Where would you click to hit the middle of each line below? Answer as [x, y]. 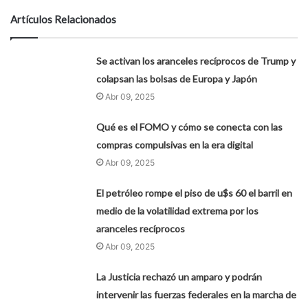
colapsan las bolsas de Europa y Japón [177, 79]
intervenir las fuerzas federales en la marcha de [197, 295]
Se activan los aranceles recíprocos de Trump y [196, 61]
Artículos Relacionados [63, 20]
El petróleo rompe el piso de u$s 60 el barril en [195, 193]
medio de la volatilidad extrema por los [178, 211]
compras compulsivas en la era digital [175, 145]
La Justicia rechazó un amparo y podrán [179, 277]
